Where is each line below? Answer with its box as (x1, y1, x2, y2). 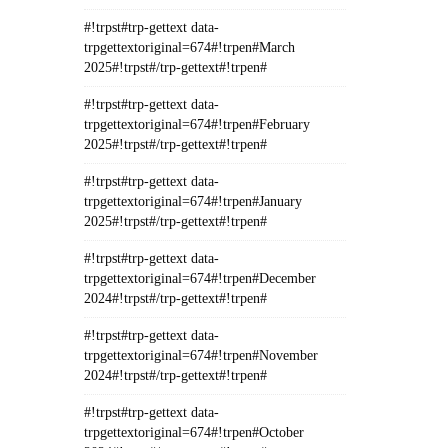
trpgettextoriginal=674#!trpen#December (83, 271, 316, 286)
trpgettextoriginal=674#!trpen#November (83, 348, 318, 363)
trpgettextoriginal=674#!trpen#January (83, 194, 302, 209)
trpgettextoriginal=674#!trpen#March (83, 40, 295, 55)
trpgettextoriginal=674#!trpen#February (83, 117, 310, 132)
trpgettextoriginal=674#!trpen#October (83, 425, 304, 440)
